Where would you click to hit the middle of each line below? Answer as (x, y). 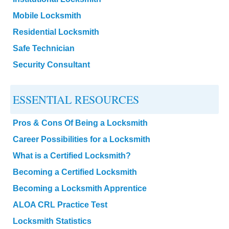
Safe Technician (44, 48)
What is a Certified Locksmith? (72, 155)
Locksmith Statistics (52, 221)
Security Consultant (51, 64)
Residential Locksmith (56, 32)
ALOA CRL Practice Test (60, 204)
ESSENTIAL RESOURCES (76, 99)
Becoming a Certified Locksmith (75, 172)
